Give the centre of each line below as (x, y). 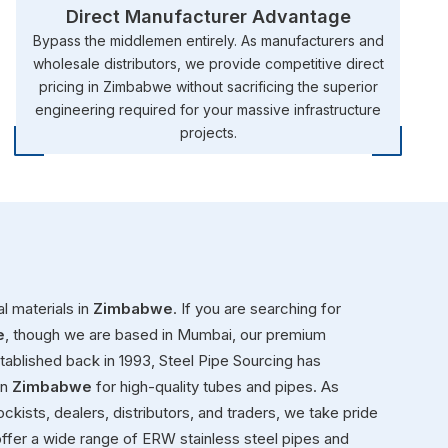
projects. (208, 132)
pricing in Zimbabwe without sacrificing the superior (208, 86)
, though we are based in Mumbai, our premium (165, 334)
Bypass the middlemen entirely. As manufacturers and (208, 40)
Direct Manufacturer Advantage (208, 16)
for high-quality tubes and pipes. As (215, 386)
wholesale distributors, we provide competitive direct (208, 63)
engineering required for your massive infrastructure (208, 109)
